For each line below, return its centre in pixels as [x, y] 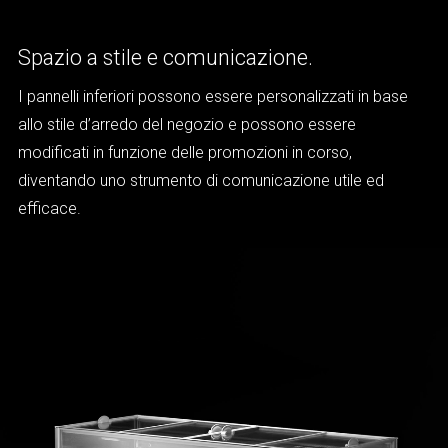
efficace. [51, 209]
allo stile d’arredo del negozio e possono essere [187, 125]
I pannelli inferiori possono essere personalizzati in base [213, 97]
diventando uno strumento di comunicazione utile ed [201, 181]
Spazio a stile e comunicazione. [165, 58]
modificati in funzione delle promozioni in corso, [185, 153]
